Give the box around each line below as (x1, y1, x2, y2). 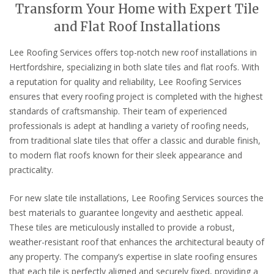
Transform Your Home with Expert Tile (15, 1, 259, 17)
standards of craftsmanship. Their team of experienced (9, 105, 227, 117)
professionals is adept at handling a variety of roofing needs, (9, 120, 249, 131)
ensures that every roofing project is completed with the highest (9, 91, 263, 102)
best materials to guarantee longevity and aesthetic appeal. (9, 206, 243, 218)
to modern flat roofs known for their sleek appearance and (9, 149, 242, 161)
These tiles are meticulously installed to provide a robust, (9, 221, 235, 233)
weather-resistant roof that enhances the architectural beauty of (9, 235, 264, 248)
